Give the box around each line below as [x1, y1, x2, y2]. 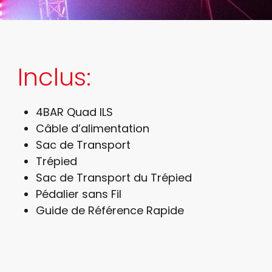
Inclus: [18, 59, 92, 94]
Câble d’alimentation [36, 120, 150, 136]
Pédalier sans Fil [36, 186, 122, 202]
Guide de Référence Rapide [36, 202, 185, 218]
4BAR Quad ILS [36, 104, 114, 120]
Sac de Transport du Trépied [36, 169, 192, 185]
